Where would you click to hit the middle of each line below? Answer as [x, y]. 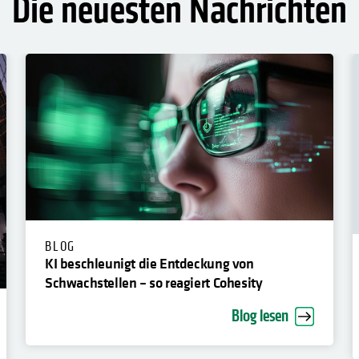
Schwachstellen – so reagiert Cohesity [154, 282]
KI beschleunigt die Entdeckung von [149, 263]
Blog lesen [260, 317]
